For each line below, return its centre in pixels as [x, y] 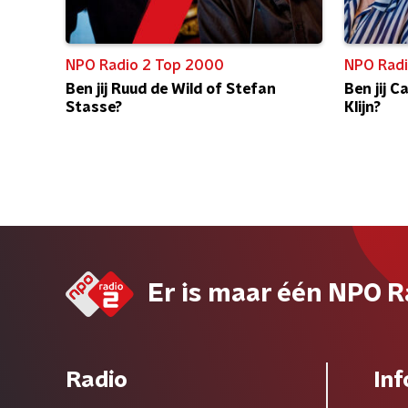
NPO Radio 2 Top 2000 [145, 65]
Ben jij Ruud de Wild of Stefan [171, 89]
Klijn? [362, 107]
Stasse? [94, 107]
